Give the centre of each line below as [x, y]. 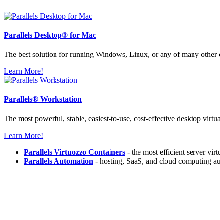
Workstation [60, 99]
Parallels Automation [58, 161]
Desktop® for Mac [64, 35]
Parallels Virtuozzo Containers [74, 152]
